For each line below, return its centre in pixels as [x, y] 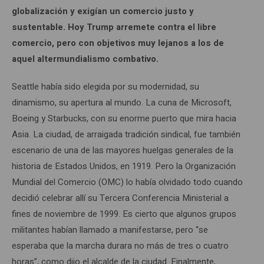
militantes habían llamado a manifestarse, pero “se [110, 230]
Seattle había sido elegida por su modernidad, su [105, 86]
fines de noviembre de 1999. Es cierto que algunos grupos [124, 214]
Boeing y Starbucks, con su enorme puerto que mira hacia [124, 118]
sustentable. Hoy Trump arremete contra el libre [114, 27]
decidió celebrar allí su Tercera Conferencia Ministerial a [120, 198]
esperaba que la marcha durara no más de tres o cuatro [120, 245]
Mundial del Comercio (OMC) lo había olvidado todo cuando [127, 182]
